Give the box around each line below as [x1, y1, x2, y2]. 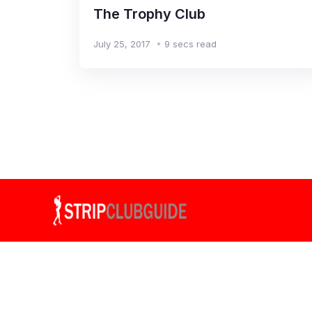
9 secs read [164, 38, 217, 49]
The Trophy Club [93, 5, 205, 22]
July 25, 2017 [93, 38, 150, 49]
